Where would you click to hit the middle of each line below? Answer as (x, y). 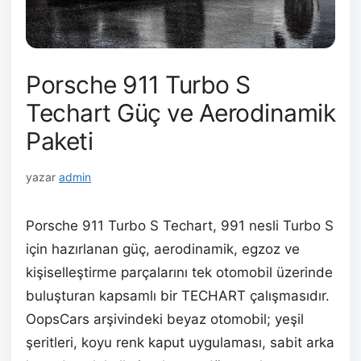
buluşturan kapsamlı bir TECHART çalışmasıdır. (178, 296)
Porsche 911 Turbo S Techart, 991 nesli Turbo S (180, 226)
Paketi (59, 141)
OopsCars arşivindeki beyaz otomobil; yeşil (165, 319)
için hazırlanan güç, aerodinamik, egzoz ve (163, 249)
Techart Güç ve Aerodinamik (180, 113)
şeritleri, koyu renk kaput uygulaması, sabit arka (180, 342)
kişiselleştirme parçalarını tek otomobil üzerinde (179, 272)
